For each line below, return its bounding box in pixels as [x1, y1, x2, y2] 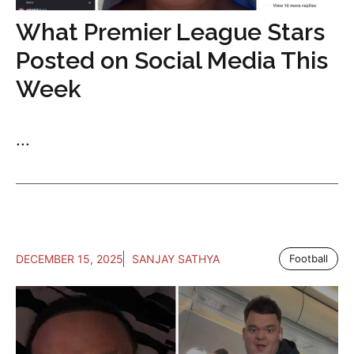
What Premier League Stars [16, 18, 325, 47]
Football [289, 252, 328, 265]
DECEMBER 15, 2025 [16, 252, 123, 266]
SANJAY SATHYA [132, 252, 220, 266]
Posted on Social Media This [16, 47, 328, 75]
